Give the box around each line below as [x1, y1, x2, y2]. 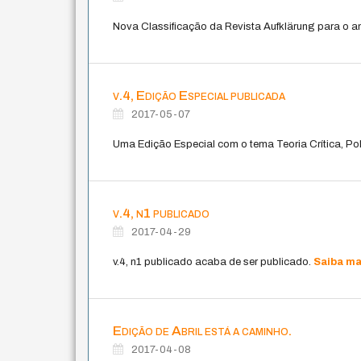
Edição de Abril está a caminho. [113, 322, 293, 338]
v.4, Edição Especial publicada [113, 87, 286, 103]
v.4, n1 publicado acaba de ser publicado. [113, 255, 314, 268]
